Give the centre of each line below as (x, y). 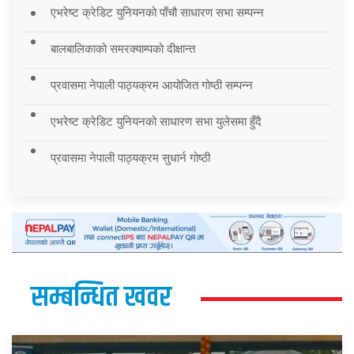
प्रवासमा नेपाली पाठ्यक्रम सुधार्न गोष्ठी (130, 157)
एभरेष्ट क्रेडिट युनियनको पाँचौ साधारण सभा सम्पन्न (157, 12)
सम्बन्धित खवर (101, 297)
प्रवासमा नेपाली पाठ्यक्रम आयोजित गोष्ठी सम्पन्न (152, 85)
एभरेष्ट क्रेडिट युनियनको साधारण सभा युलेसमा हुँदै (156, 121)
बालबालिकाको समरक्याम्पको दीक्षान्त (123, 48)
